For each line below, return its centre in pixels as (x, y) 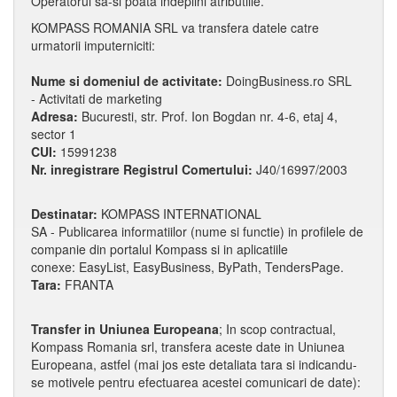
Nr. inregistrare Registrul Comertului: (144, 169)
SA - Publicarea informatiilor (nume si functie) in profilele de (197, 231)
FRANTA (89, 284)
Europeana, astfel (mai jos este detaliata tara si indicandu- (194, 364)
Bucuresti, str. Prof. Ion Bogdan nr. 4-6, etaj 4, (210, 116)
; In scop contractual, (277, 329)
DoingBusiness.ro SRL (289, 81)
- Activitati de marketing (97, 98)
